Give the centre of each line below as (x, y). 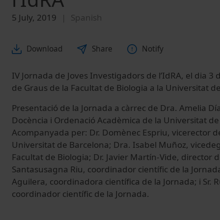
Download (44, 49)
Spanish (86, 17)
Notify (153, 49)
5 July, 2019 (34, 17)
